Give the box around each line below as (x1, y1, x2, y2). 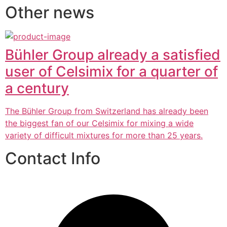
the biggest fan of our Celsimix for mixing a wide (5, 118, 194, 129)
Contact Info (5, 148, 100, 168)
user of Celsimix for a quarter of (5, 63, 218, 81)
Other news (5, 3, 94, 23)
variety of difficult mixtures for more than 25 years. (5, 130, 203, 141)
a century (5, 80, 69, 97)
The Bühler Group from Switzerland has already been (5, 106, 208, 117)
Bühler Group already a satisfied (5, 46, 220, 64)
